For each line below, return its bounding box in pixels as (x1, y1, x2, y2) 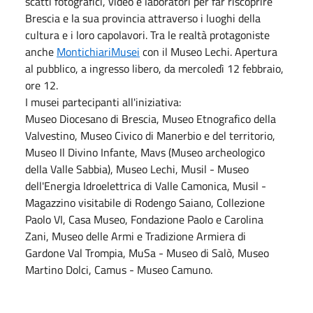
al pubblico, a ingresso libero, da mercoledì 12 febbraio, (25, 59, 284, 77)
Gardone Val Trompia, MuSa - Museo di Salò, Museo (25, 244, 269, 261)
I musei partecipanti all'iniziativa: (25, 93, 181, 110)
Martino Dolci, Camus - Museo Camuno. (25, 261, 215, 278)
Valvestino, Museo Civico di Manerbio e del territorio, (25, 126, 275, 144)
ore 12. (25, 76, 58, 94)
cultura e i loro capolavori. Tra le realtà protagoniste (25, 26, 270, 43)
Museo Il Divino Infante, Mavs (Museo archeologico (25, 143, 265, 161)
